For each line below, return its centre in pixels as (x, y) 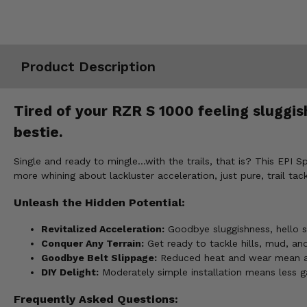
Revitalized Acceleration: (103, 229)
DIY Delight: (70, 272)
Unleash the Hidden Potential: (99, 202)
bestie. (38, 132)
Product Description (88, 66)
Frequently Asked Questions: (96, 299)
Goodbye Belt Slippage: (99, 258)
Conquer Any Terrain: (93, 244)
